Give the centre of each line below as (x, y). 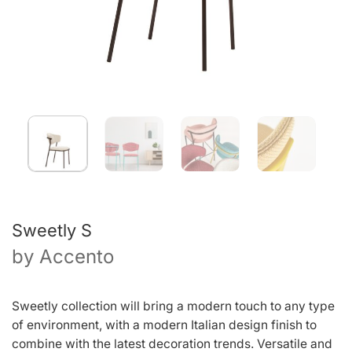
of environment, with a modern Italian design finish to (164, 324)
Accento (77, 257)
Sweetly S (52, 231)
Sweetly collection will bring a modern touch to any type (173, 306)
